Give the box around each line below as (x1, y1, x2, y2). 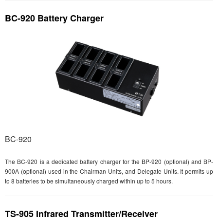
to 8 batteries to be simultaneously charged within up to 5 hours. (5, 176, 173, 185)
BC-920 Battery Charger (5, 12, 104, 24)
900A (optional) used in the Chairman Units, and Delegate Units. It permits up (5, 166, 213, 175)
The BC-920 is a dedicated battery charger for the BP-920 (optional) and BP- (5, 157, 213, 165)
